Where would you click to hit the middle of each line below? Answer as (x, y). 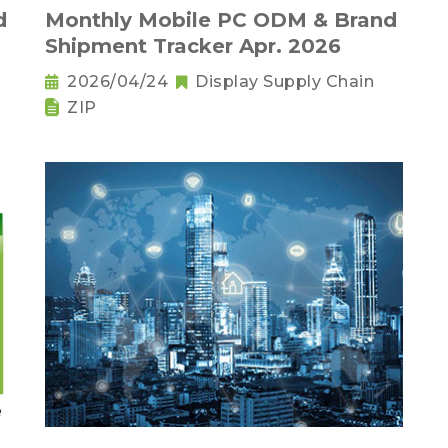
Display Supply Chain (284, 81)
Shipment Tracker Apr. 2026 (193, 45)
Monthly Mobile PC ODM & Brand (221, 19)
